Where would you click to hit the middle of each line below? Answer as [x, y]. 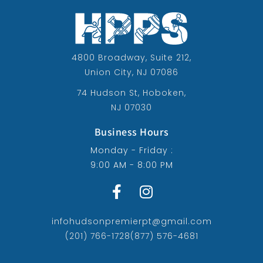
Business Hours [131, 131]
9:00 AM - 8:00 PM [131, 165]
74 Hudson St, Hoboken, [131, 92]
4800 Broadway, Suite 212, [131, 57]
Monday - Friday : [131, 150]
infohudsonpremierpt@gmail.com [131, 221]
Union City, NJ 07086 [131, 72]
